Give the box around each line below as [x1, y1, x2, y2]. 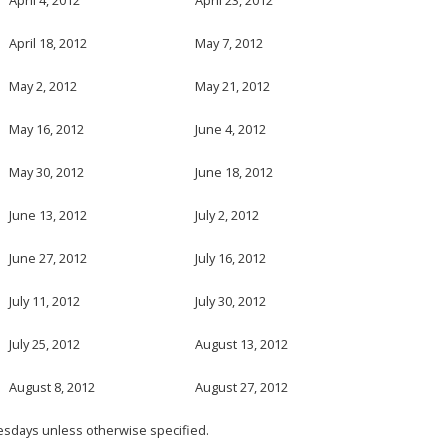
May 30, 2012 [9, 162, 85, 181]
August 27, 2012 [195, 377, 289, 396]
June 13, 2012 [9, 205, 88, 224]
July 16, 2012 [195, 248, 267, 267]
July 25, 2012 [9, 334, 81, 353]
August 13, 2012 [195, 334, 289, 353]
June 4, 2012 [195, 119, 267, 138]
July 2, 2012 [195, 205, 260, 224]
